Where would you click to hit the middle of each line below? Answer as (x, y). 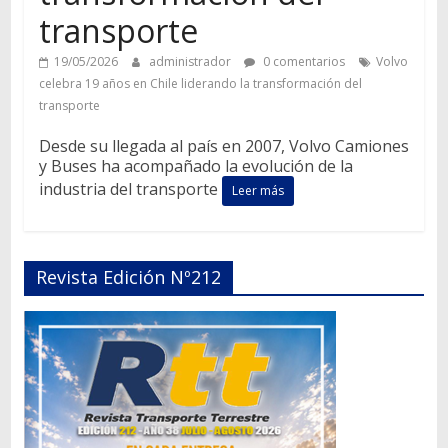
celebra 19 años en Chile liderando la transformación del (200, 83)
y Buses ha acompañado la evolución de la (195, 165)
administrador (191, 61)
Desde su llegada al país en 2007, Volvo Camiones (223, 145)
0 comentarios (302, 61)
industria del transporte (130, 188)
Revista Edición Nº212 (128, 276)
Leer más (257, 190)
